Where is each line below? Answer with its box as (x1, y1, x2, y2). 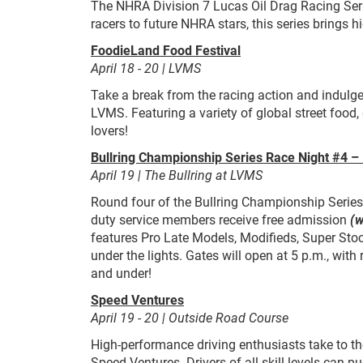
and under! (91, 264, 152, 281)
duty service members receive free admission (91, 211, 350, 228)
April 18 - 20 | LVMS (91, 59, 201, 76)
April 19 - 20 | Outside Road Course (91, 309, 288, 326)
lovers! (91, 122, 128, 139)
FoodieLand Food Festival (91, 41, 241, 58)
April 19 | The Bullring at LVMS (91, 166, 263, 183)
